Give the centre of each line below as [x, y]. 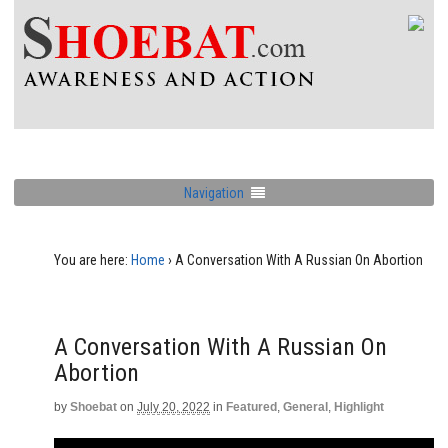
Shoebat [93, 407]
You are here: [91, 260]
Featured [251, 407]
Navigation [213, 192]
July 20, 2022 [173, 407]
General [305, 407]
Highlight [359, 407]
